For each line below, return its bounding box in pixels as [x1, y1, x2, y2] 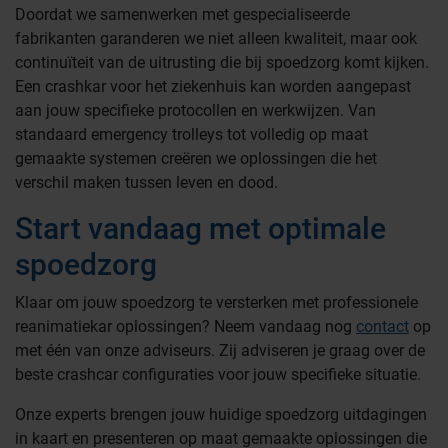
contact [356, 317, 409, 336]
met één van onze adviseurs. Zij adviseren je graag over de [15, 341, 425, 360]
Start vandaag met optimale [15, 211, 386, 246]
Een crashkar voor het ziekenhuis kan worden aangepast [15, 77, 411, 96]
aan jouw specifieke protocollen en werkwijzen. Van [15, 101, 376, 120]
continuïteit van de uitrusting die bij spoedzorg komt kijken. [15, 53, 429, 72]
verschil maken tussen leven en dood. [15, 173, 278, 192]
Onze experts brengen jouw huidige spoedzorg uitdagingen [15, 405, 427, 424]
